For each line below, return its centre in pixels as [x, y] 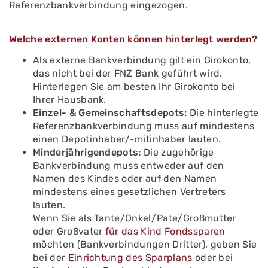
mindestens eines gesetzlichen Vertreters [130, 192]
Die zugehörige [177, 152]
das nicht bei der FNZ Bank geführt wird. [128, 73]
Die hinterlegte [223, 113]
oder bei [213, 258]
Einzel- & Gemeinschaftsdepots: [110, 113]
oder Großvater [69, 231]
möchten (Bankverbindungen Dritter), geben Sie [145, 244]
